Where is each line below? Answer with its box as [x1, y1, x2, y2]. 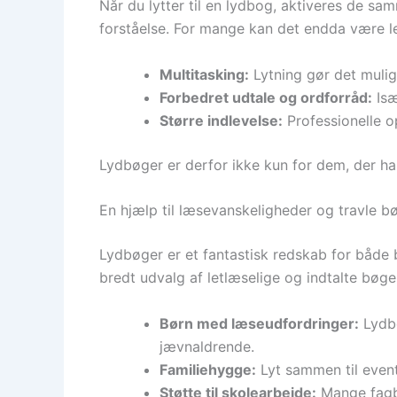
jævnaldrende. [160, 337, 254, 355]
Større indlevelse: [160, 111, 283, 129]
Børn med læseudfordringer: [160, 314, 359, 332]
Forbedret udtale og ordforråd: [160, 88, 372, 106]
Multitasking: [160, 65, 249, 83]
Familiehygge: [160, 360, 256, 378]
